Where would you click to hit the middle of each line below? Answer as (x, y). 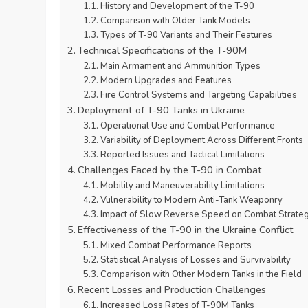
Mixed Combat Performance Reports (176, 246)
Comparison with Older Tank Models (175, 21)
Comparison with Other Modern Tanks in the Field (201, 275)
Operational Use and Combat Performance (187, 126)
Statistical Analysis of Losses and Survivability (195, 260)
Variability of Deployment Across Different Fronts (201, 141)
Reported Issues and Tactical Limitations (182, 155)
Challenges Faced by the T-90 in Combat (170, 170)
